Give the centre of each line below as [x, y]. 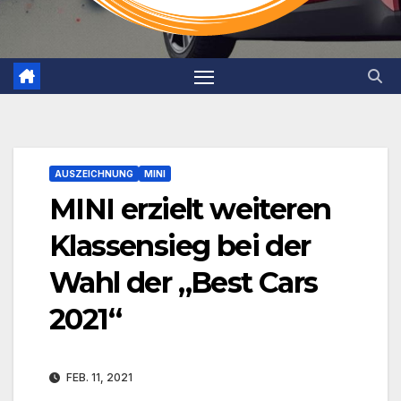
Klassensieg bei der [180, 246]
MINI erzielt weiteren [190, 209]
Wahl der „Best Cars [183, 283]
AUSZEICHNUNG [94, 174]
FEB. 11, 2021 [98, 378]
